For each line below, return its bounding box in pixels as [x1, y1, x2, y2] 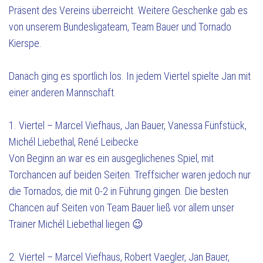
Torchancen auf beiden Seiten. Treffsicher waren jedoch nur [9, 168, 251, 181]
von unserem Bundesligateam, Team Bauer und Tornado [9, 21, 231, 33]
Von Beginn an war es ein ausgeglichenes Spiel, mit [9, 152, 214, 164]
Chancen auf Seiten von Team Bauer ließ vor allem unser [9, 201, 234, 214]
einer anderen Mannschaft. [9, 86, 116, 99]
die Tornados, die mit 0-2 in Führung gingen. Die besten [9, 185, 228, 197]
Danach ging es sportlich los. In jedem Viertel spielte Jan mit [9, 70, 251, 82]
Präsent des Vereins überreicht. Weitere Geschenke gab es [9, 4, 248, 16]
